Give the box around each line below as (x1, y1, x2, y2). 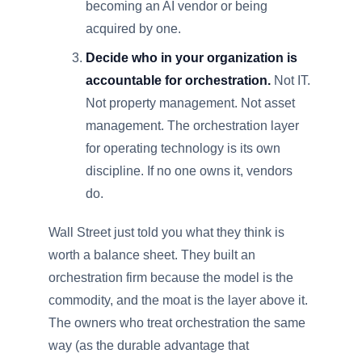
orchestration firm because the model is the (48, 271, 293, 284)
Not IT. (271, 74, 311, 87)
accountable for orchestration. (86, 74, 271, 87)
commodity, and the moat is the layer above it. (48, 293, 308, 307)
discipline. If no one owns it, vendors (86, 164, 293, 178)
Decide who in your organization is (86, 51, 298, 65)
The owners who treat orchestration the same (48, 316, 305, 330)
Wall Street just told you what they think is (48, 225, 284, 239)
